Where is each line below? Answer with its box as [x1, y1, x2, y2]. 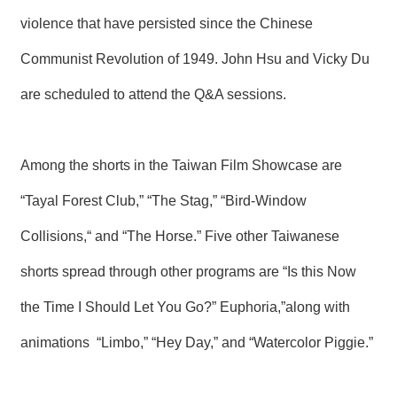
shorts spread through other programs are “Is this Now [20, 263, 356, 279]
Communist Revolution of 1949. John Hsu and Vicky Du [20, 51, 370, 66]
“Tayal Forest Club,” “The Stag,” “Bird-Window [20, 192, 307, 208]
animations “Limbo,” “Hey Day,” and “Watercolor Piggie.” [20, 334, 373, 350]
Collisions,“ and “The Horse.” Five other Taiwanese [20, 228, 339, 244]
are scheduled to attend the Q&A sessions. [20, 86, 286, 102]
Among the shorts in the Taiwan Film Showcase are [20, 157, 342, 173]
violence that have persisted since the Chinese [20, 15, 313, 31]
